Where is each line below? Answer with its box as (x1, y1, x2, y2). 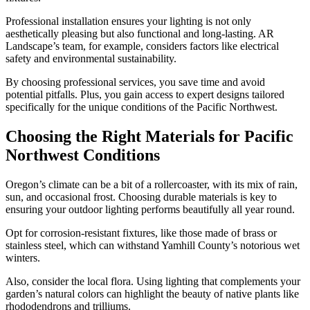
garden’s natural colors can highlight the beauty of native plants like (6, 288, 299, 300)
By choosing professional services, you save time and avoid (6, 76, 265, 89)
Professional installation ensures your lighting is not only (6, 15, 251, 28)
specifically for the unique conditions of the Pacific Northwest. (6, 101, 277, 113)
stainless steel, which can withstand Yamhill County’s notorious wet (6, 239, 300, 252)
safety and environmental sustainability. (6, 53, 176, 65)
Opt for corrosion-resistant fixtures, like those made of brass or (6, 227, 277, 239)
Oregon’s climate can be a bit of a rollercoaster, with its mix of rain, (6, 179, 298, 191)
